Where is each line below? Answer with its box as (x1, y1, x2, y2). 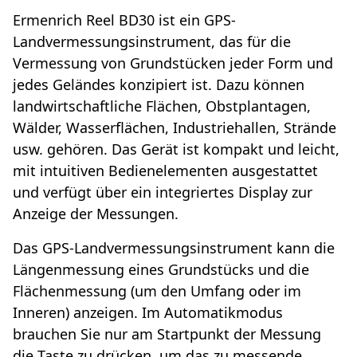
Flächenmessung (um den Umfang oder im (13, 281, 301, 301)
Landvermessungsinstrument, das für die (13, 32, 291, 52)
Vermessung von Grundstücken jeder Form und (13, 53, 333, 73)
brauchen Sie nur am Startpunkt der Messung (13, 324, 321, 344)
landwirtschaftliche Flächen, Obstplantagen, (13, 96, 311, 116)
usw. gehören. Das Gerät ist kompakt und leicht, (13, 139, 339, 159)
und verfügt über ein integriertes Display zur (13, 182, 312, 202)
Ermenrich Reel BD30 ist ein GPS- (13, 10, 236, 30)
